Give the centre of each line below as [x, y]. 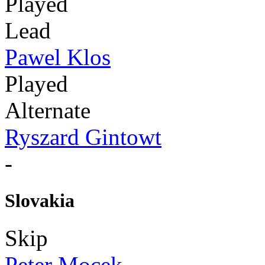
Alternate [48, 111]
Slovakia [40, 201]
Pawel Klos [58, 57]
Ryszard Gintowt [83, 137]
